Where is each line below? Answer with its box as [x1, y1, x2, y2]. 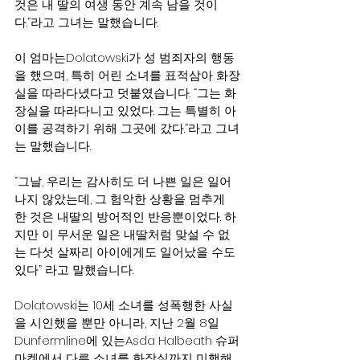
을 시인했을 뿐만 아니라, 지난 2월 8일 [14, 314, 223, 331]
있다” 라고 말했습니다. [14, 261, 133, 278]
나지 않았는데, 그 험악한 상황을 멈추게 [14, 190, 228, 207]
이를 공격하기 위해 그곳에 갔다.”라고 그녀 [14, 120, 239, 137]
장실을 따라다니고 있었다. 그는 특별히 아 [14, 102, 236, 119]
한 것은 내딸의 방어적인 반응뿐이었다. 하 [14, 208, 236, 225]
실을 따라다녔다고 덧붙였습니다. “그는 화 [14, 84, 236, 101]
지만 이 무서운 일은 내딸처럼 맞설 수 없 [14, 226, 230, 243]
